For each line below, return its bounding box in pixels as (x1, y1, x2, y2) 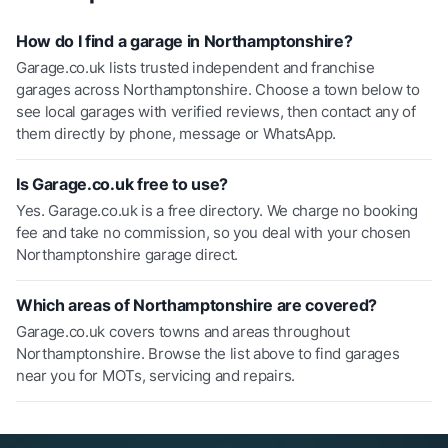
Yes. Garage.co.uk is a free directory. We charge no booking (16, 201, 419, 220)
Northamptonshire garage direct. (16, 245, 239, 264)
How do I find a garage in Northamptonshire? (16, 31, 353, 51)
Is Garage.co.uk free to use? (16, 174, 229, 194)
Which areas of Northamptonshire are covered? (16, 295, 377, 315)
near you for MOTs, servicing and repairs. (16, 366, 295, 385)
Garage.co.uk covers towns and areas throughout (16, 322, 350, 341)
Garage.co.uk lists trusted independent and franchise (16, 58, 375, 77)
